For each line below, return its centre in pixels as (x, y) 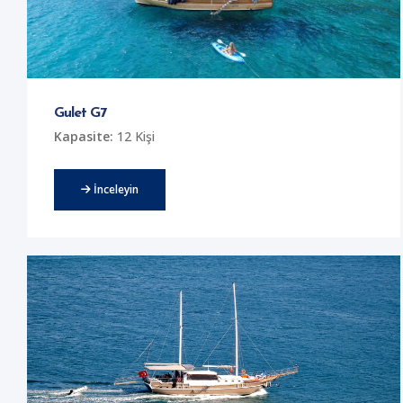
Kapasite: (84, 136)
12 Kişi (134, 136)
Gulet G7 (81, 113)
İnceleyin (115, 189)
